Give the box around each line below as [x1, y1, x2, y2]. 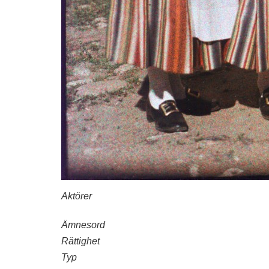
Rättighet [61, 235, 100, 246]
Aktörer [61, 190, 92, 201]
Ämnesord [61, 219, 105, 230]
